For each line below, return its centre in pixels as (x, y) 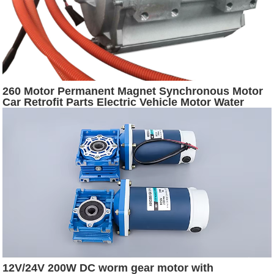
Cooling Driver (41, 113)
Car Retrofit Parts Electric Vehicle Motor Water (124, 102)
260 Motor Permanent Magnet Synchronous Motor (133, 91)
